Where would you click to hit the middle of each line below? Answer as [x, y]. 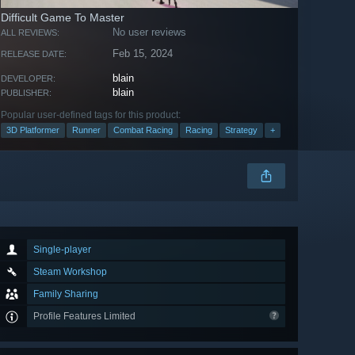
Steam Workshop [70, 272]
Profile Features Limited [86, 317]
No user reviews [150, 32]
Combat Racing [143, 130]
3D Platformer [33, 130]
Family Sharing [66, 294]
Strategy [241, 130]
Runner [86, 130]
